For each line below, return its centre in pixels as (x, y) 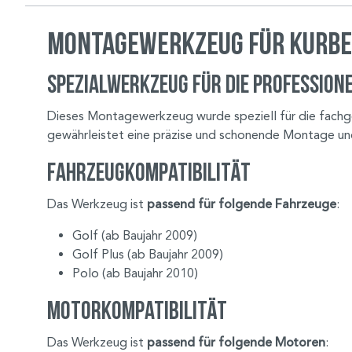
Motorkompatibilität (137, 310)
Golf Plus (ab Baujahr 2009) (148, 255)
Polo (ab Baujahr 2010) (135, 273)
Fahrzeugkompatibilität (149, 172)
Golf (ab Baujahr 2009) (135, 236)
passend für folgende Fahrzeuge (242, 205)
